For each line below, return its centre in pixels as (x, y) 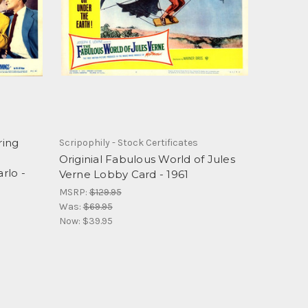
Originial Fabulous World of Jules (147, 159)
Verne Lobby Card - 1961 (124, 175)
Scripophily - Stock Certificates (128, 143)
